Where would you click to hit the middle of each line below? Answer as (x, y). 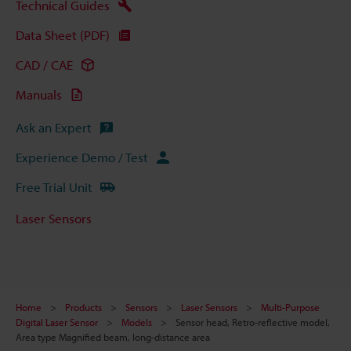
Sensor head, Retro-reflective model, (253, 322)
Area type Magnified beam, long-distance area (113, 337)
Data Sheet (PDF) (63, 35)
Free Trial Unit (54, 187)
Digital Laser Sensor (57, 322)
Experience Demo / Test (82, 157)
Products (83, 307)
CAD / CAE (44, 65)
